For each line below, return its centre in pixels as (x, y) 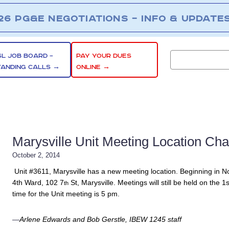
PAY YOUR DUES (104, 56)
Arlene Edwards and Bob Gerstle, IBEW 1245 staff (100, 219)
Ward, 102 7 (43, 182)
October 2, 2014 (36, 155)
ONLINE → (93, 67)
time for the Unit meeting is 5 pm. (66, 194)
